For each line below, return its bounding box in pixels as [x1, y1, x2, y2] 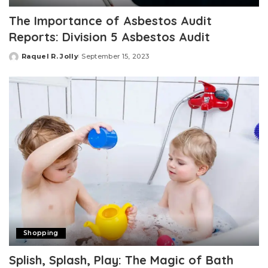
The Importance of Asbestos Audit [9, 13, 212, 29]
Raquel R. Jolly [22, 52, 79, 61]
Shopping [23, 229, 59, 237]
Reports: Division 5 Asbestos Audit [9, 29, 210, 45]
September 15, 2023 [81, 52, 150, 61]
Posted [8, 56, 37, 65]
